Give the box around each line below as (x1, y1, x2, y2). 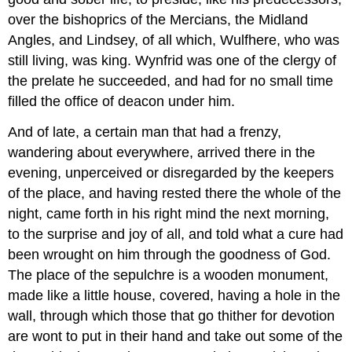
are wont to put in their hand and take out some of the (8, 328, 343, 344)
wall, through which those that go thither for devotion (8, 307, 335, 324)
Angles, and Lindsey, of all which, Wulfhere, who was (8, 32, 340, 49)
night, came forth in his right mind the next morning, (8, 205, 330, 222)
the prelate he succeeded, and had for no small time (8, 73, 334, 90)
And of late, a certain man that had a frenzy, (8, 123, 282, 140)
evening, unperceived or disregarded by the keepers (8, 164, 335, 181)
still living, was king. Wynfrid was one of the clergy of (8, 53, 337, 69)
